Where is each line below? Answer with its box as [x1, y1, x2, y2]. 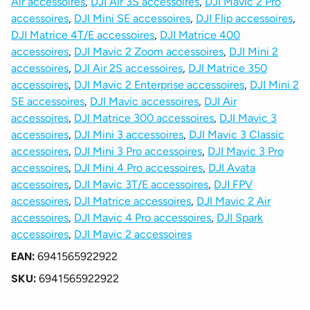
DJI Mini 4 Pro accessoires [74, 161, 203, 174]
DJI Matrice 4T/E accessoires [11, 28, 154, 42]
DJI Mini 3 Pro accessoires [74, 144, 202, 158]
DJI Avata [208, 161, 255, 174]
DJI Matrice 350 [188, 61, 267, 75]
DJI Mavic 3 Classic [189, 127, 284, 141]
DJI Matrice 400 [160, 28, 240, 42]
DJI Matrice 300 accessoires [74, 111, 214, 125]
